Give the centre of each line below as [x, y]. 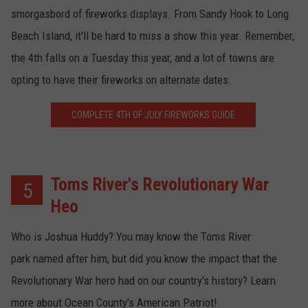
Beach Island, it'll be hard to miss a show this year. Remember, [153, 35]
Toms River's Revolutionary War [160, 184]
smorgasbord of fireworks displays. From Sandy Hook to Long [150, 13]
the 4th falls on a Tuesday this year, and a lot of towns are [143, 57]
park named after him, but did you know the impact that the [144, 258]
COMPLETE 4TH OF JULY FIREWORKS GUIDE [153, 114]
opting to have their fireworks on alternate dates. [121, 79]
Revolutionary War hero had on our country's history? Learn [143, 280]
